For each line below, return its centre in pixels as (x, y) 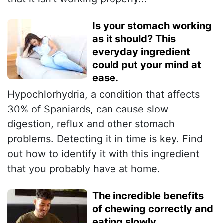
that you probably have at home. (84, 169)
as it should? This (134, 39)
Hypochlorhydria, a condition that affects (104, 94)
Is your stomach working (152, 26)
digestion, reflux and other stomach (91, 124)
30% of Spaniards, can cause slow (88, 109)
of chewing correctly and (153, 209)
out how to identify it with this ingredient (103, 154)
